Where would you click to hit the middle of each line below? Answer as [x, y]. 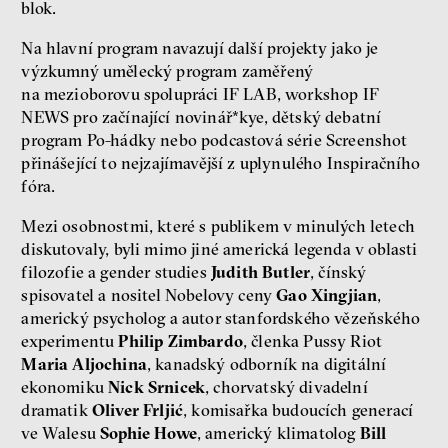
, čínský [338, 271]
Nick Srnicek [157, 386]
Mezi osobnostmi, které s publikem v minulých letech [218, 225]
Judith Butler [260, 271]
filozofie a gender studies [116, 271]
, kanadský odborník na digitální [266, 363]
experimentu [70, 340]
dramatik [56, 409]
